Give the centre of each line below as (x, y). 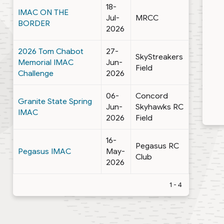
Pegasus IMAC (45, 151)
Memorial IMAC (46, 62)
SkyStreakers (159, 56)
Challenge (36, 73)
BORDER (34, 23)
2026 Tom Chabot (51, 51)
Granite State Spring (55, 101)
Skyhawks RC (160, 106)
